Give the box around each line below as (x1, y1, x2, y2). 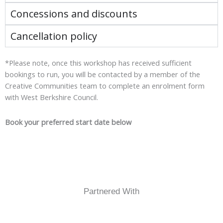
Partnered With (84, 187, 139, 197)
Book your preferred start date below (5, 116, 131, 127)
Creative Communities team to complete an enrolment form (5, 80, 205, 91)
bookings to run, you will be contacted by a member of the (5, 69, 200, 79)
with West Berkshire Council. (5, 92, 98, 102)
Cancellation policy (10, 29, 97, 43)
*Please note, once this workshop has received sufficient (5, 57, 192, 68)
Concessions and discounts (10, 6, 137, 20)
